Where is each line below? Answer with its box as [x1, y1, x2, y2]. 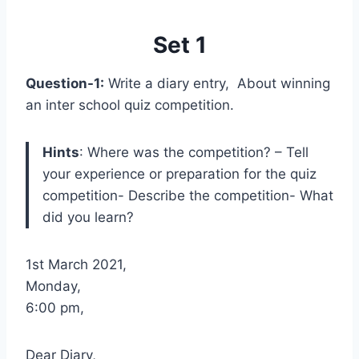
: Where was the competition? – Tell [79, 144, 309, 160]
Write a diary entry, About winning [104, 75, 330, 91]
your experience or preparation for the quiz [42, 166, 317, 182]
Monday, [26, 278, 81, 294]
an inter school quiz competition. [26, 97, 234, 113]
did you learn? [42, 209, 134, 225]
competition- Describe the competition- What [42, 188, 333, 204]
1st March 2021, [26, 256, 127, 272]
